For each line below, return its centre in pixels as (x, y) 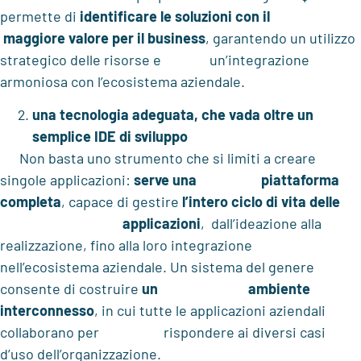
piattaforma (300, 179)
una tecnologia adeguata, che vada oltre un (173, 114)
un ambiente (226, 288)
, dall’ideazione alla (261, 223)
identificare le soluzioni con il (205, 16)
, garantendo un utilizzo (280, 37)
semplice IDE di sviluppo (110, 136)
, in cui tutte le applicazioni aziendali (210, 310)
